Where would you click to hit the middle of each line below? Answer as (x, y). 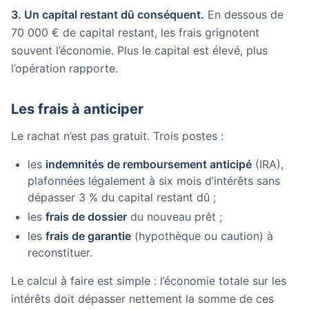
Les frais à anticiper (77, 109)
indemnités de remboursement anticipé (149, 164)
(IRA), (268, 164)
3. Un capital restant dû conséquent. (108, 14)
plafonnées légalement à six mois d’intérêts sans (154, 181)
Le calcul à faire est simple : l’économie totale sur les (149, 281)
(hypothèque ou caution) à (202, 236)
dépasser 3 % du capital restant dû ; (122, 197)
